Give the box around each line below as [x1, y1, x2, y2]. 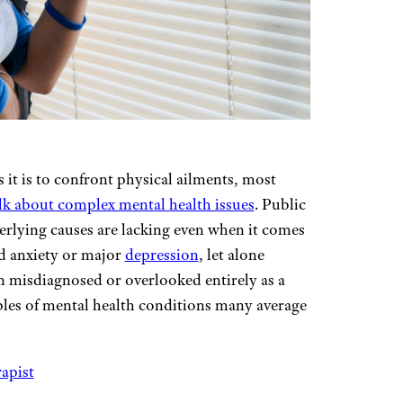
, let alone [198, 245, 264, 264]
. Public [254, 194, 306, 214]
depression [124, 245, 199, 264]
